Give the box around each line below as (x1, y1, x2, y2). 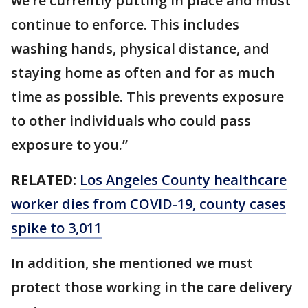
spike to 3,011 (11, 219, 102, 238)
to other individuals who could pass (11, 111, 251, 131)
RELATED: (11, 170, 80, 190)
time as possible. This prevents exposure (11, 87, 284, 107)
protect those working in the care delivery (11, 278, 293, 297)
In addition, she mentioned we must (11, 254, 253, 273)
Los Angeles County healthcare (80, 170, 287, 190)
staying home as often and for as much (11, 63, 275, 82)
